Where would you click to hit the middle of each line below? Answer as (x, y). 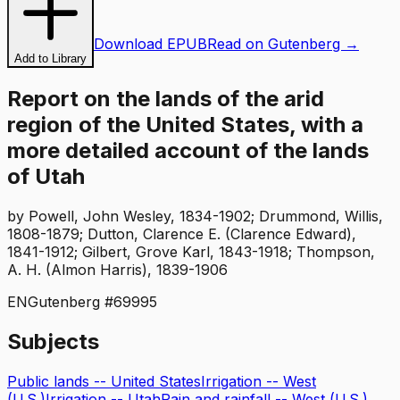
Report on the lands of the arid (166, 98)
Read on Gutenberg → (283, 44)
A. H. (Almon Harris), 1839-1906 (117, 269)
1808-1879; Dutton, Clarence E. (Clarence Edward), (182, 233)
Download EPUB (150, 44)
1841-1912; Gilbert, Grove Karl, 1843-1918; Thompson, (191, 251)
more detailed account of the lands (188, 150)
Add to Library (50, 58)
